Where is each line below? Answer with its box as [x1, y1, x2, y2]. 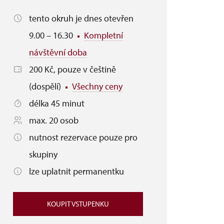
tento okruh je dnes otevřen [29, 12, 133, 24]
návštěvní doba [29, 46, 87, 58]
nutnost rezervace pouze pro [29, 131, 137, 143]
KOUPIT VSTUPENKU [47, 199, 109, 208]
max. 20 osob [29, 114, 78, 126]
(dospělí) [29, 80, 63, 92]
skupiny [29, 148, 57, 160]
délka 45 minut [29, 97, 84, 109]
